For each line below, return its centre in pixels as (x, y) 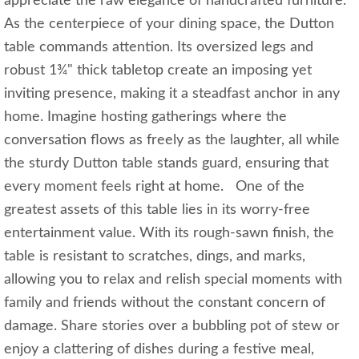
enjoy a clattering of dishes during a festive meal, (159, 350)
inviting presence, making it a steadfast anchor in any (172, 94)
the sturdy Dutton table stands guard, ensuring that (166, 164)
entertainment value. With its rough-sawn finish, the (169, 234)
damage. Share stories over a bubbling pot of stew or (172, 327)
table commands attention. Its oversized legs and (159, 48)
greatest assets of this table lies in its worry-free (157, 210)
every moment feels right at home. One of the (154, 187)
